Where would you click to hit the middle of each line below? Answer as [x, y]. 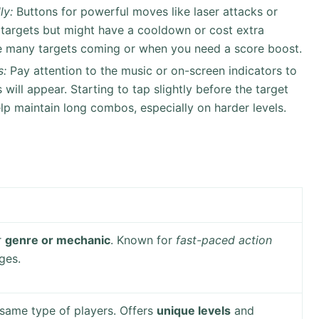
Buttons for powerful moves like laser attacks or [145, 11]
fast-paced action [224, 240]
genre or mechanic [58, 240]
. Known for [143, 240]
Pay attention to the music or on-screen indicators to [152, 70]
